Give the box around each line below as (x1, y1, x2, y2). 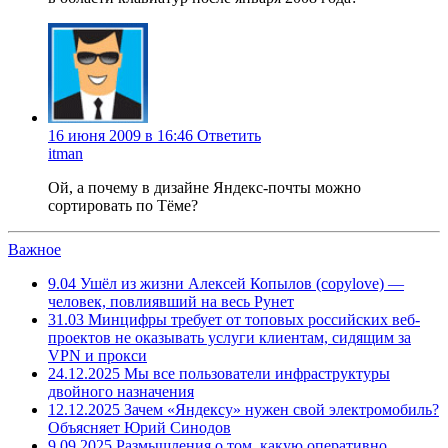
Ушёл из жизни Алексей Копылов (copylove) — (76, 275, 404, 293)
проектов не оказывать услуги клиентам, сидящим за (48, 329, 411, 347)
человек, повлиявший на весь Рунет (48, 293, 294, 311)
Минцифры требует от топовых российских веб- (84, 311, 420, 329)
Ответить (197, 127, 261, 145)
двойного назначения (48, 383, 194, 401)
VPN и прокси (48, 347, 147, 365)
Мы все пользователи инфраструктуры (120, 365, 390, 383)
